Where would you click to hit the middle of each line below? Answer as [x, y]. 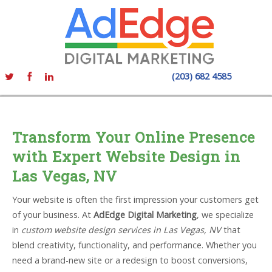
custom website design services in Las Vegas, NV [121, 230]
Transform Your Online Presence [134, 137]
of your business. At [53, 215]
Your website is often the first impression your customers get [135, 199]
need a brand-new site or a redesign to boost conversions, [130, 260]
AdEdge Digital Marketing [145, 215]
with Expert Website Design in [126, 157]
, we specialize [225, 215]
